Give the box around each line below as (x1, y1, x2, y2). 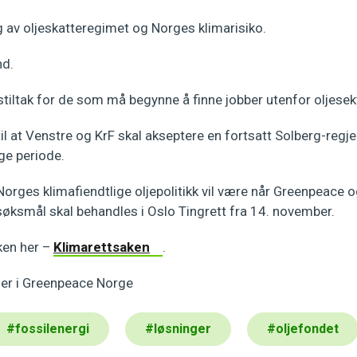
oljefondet (276, 321, 339, 336)
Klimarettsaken (53, 239, 150, 255)
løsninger (154, 321, 211, 336)
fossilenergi (15, 321, 89, 336)
